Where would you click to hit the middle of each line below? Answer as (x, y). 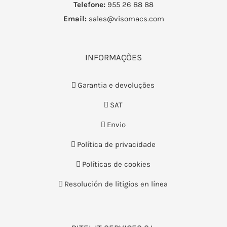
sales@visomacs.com (125, 19)
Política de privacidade (116, 144)
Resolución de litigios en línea (116, 184)
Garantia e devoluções (116, 85)
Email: (75, 19)
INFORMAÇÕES (113, 57)
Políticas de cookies (116, 164)
